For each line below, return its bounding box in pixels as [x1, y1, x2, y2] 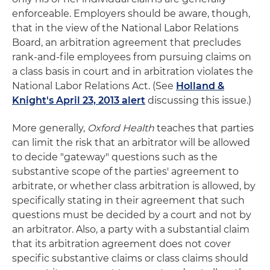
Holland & [176, 80, 224, 92]
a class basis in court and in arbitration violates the [12, 66, 253, 77]
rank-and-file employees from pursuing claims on [12, 51, 251, 63]
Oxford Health [87, 122, 154, 134]
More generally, [12, 122, 87, 134]
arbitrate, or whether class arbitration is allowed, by [12, 180, 256, 192]
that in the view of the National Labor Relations [12, 22, 239, 34]
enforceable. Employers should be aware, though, [12, 8, 250, 19]
